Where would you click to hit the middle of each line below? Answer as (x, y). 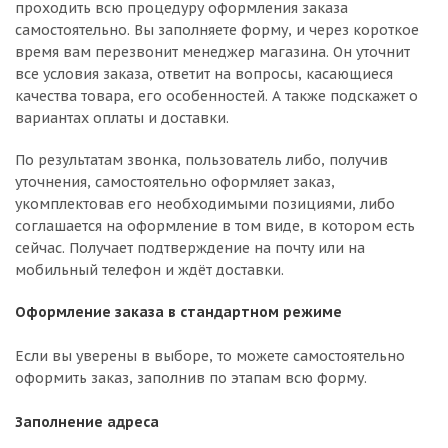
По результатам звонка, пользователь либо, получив (201, 160)
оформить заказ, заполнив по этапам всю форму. (191, 378)
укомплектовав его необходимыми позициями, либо (205, 204)
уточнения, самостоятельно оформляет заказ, (175, 182)
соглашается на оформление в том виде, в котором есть (215, 226)
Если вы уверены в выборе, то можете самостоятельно (210, 356)
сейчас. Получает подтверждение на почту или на (190, 248)
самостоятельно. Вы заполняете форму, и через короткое (217, 30)
